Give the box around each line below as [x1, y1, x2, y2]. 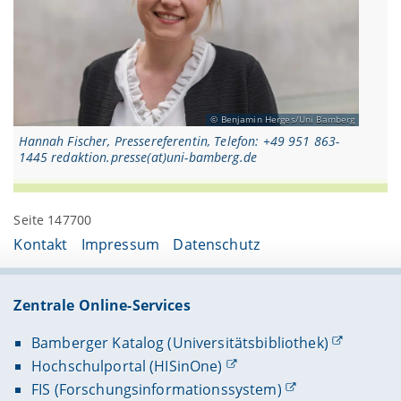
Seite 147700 [13, 210, 92, 228]
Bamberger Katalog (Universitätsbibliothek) [30, 332, 328, 353]
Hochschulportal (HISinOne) [30, 355, 223, 376]
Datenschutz [173, 234, 260, 254]
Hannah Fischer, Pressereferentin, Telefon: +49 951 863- [18, 132, 340, 149]
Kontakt [13, 234, 68, 254]
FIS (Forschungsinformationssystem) [30, 380, 282, 399]
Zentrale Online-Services [13, 294, 191, 315]
